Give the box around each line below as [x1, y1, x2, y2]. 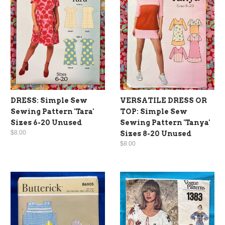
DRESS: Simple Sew [11, 96, 87, 104]
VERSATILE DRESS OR [120, 96, 207, 104]
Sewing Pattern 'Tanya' [120, 118, 210, 127]
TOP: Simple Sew [120, 107, 187, 116]
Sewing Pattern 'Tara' [11, 107, 94, 116]
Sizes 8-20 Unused [120, 129, 191, 138]
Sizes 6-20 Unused [11, 118, 82, 127]
